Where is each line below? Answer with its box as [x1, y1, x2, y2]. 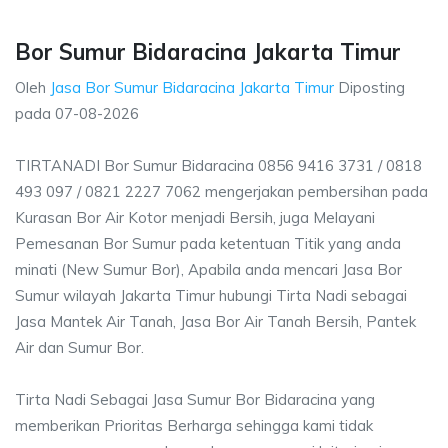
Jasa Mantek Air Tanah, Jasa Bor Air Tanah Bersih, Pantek [15, 312, 416, 331]
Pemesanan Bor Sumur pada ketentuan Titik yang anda [15, 234, 401, 253]
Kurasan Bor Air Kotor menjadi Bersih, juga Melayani [15, 208, 375, 227]
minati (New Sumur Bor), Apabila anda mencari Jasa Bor [15, 260, 402, 279]
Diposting [338, 78, 405, 97]
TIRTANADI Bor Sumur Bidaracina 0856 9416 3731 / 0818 [15, 156, 422, 175]
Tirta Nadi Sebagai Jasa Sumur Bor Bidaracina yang [15, 390, 375, 409]
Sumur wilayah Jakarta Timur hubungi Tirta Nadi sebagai [15, 286, 407, 305]
